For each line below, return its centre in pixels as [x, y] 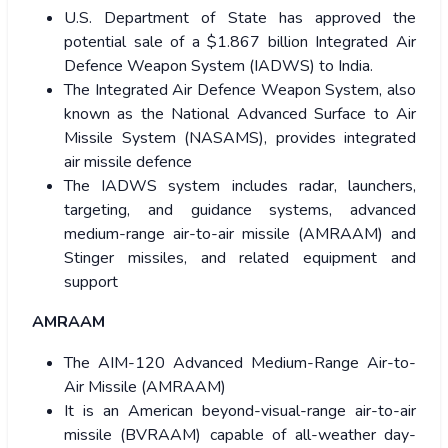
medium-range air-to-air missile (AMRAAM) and [240, 234]
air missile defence [128, 162]
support [91, 282]
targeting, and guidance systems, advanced [240, 210]
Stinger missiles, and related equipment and [240, 258]
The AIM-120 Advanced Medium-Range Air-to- [240, 363]
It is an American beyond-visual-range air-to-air [240, 411]
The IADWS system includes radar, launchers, [240, 186]
